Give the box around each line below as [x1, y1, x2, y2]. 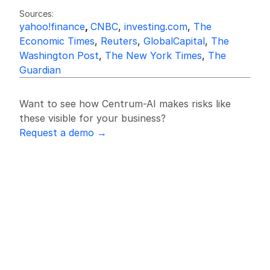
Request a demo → [19, 127, 107, 139]
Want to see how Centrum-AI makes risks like [19, 98, 231, 110]
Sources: [19, 8, 54, 19]
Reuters [101, 35, 137, 47]
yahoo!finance [19, 20, 85, 33]
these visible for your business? [19, 112, 166, 124]
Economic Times [19, 35, 95, 47]
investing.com [124, 20, 187, 33]
